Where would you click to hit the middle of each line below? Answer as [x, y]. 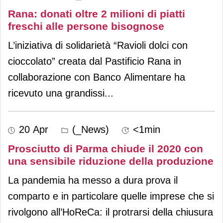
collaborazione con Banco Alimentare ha [97, 77]
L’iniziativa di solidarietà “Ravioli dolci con [98, 45]
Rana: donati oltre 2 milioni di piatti [97, 13]
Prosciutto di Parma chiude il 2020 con [106, 148]
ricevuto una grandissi [56, 93]
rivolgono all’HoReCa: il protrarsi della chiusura [111, 212]
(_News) [89, 129]
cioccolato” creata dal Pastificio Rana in [95, 61]
